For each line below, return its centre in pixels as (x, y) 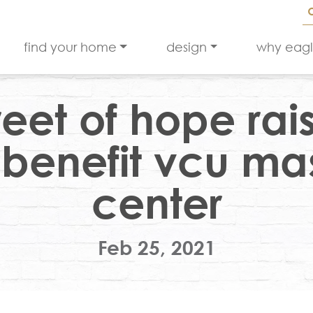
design (186, 46)
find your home (70, 46)
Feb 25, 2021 (156, 247)
